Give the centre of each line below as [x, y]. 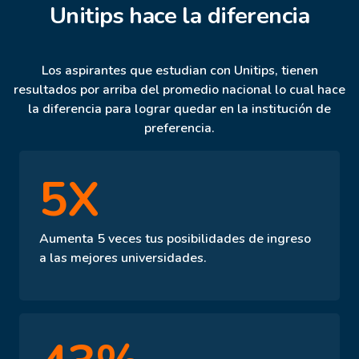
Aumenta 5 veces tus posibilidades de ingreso [175, 239]
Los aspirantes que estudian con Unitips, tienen [179, 71]
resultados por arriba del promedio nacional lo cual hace [179, 90]
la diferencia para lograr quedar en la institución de [179, 109]
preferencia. [179, 129]
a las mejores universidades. [123, 258]
